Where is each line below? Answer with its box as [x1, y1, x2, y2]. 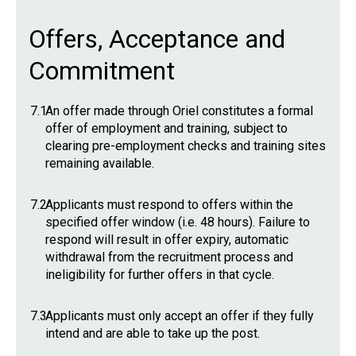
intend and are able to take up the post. [45, 326, 260, 341]
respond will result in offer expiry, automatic [45, 232, 288, 247]
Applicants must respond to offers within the [45, 197, 293, 212]
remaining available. [45, 156, 154, 171]
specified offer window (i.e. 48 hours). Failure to [45, 215, 310, 230]
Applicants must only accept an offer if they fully [45, 308, 314, 323]
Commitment [29, 56, 175, 86]
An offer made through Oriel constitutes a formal [45, 103, 313, 118]
